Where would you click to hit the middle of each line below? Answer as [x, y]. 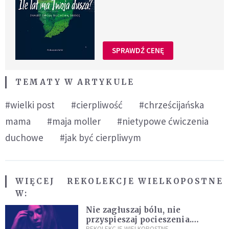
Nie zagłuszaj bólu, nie [133, 210]
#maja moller [74, 121]
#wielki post [30, 105]
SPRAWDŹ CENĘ [138, 51]
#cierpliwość [97, 105]
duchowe [24, 137]
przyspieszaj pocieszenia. [139, 219]
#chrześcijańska [171, 105]
